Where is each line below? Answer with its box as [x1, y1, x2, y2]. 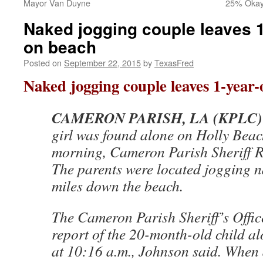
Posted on [23, 56, 62, 69]
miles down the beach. [52, 176, 183, 195]
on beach [23, 35, 96, 59]
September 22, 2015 [64, 56, 141, 69]
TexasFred [154, 56, 194, 69]
